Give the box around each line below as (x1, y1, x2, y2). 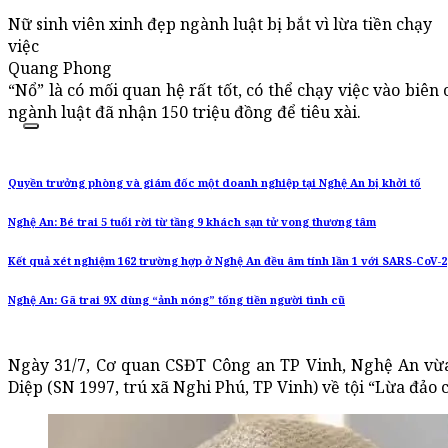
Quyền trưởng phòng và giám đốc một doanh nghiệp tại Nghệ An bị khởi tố (8, 176, 421, 191)
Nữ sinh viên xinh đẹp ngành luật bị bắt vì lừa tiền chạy (8, 13, 432, 36)
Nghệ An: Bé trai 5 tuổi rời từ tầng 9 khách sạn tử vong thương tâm (8, 215, 376, 230)
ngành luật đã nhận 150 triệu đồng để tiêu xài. (8, 101, 361, 124)
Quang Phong (8, 57, 112, 80)
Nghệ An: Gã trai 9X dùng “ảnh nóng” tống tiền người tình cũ (8, 293, 345, 308)
